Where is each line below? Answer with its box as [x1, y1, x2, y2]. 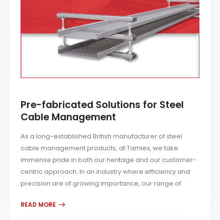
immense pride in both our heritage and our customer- [21, 155, 197, 165]
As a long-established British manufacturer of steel [21, 132, 183, 141]
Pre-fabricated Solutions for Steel [21, 98, 184, 112]
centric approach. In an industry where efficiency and [21, 167, 191, 177]
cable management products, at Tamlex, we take [21, 143, 179, 153]
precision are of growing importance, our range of [21, 179, 182, 189]
